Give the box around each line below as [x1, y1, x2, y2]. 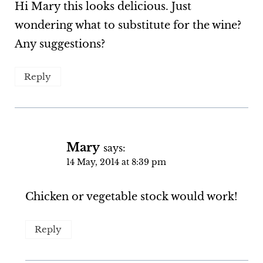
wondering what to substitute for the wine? [14, 19, 241, 32]
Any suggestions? [14, 38, 105, 51]
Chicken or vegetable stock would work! [25, 190, 238, 204]
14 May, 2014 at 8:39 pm [66, 156, 166, 167]
